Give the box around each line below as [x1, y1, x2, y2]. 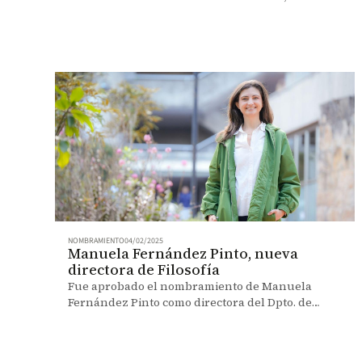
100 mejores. [68, 3, 134, 20]
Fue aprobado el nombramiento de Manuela [68, 278, 312, 295]
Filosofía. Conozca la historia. [68, 310, 227, 327]
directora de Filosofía [68, 259, 220, 280]
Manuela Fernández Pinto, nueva [68, 243, 298, 264]
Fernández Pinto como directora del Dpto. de [68, 294, 312, 311]
